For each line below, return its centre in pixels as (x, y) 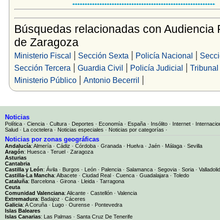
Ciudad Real (96, 175)
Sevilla (195, 146)
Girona (68, 181)
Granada (111, 146)
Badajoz (50, 199)
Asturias (16, 157)
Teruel (58, 151)
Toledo (181, 175)
